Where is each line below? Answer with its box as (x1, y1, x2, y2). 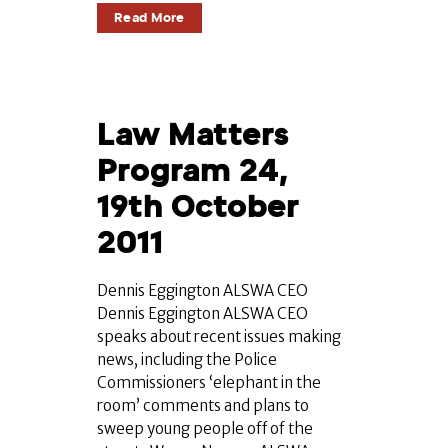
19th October (97, 189, 299, 225)
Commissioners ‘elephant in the (97, 373, 321, 393)
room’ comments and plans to (97, 396, 309, 416)
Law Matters (97, 117, 289, 153)
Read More (114, 10, 185, 26)
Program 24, (97, 153, 288, 189)
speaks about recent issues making (97, 327, 341, 347)
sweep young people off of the (97, 419, 313, 439)
